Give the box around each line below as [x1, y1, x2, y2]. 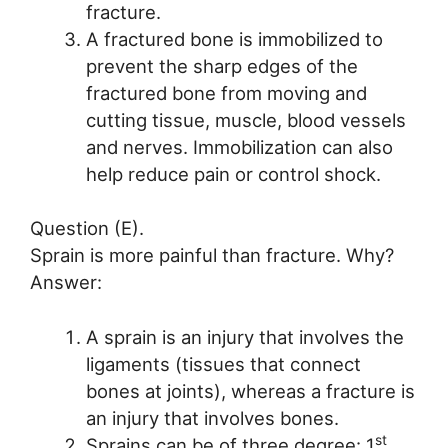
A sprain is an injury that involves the [85, 326, 404, 349]
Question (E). [30, 217, 144, 240]
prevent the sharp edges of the [85, 54, 358, 77]
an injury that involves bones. [85, 407, 339, 430]
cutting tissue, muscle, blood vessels [85, 108, 406, 131]
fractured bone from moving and [85, 81, 367, 104]
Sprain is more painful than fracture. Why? [30, 244, 394, 267]
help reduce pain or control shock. [85, 162, 381, 185]
